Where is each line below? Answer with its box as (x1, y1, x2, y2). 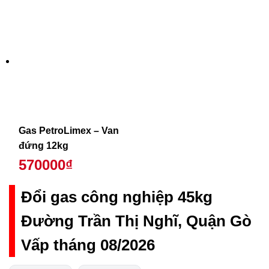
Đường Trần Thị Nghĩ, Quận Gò (21, 212, 252, 229)
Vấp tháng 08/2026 (21, 236, 155, 253)
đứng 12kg (18, 141, 68, 151)
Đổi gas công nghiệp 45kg (21, 188, 213, 205)
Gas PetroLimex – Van (18, 125, 119, 136)
